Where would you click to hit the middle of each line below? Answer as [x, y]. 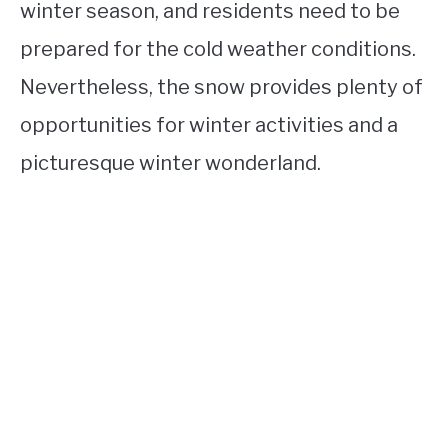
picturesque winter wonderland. [170, 163]
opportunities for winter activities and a [209, 125]
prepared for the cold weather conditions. [218, 49]
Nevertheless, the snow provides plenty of [221, 87]
